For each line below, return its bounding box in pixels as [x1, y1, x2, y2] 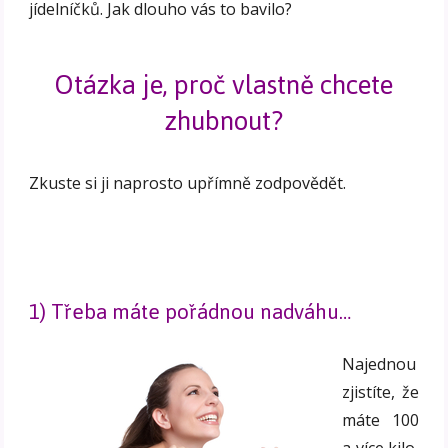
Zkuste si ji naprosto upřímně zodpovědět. [29, 171, 347, 194]
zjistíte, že [342, 381, 419, 404]
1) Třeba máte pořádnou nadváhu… [29, 291, 352, 333]
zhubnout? [165, 95, 283, 146]
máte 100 [342, 409, 419, 432]
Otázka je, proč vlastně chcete [55, 59, 393, 110]
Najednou [342, 353, 417, 376]
